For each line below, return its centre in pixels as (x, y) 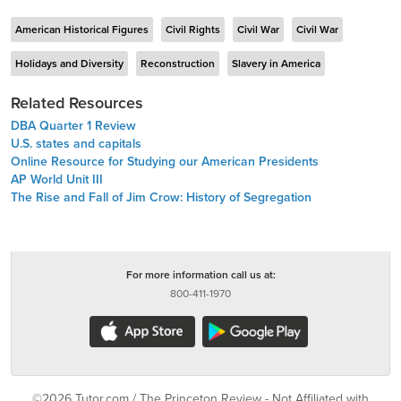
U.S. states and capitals (76, 144)
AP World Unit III (57, 179)
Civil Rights (193, 30)
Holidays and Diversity (69, 64)
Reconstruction (178, 64)
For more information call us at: (200, 275)
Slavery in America (276, 64)
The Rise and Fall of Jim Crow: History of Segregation (161, 197)
